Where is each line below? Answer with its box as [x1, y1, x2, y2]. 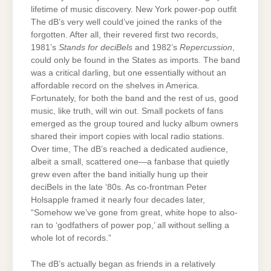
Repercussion [180, 42, 232, 52]
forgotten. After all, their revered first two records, [31, 30, 218, 39]
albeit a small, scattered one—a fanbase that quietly [31, 157, 229, 166]
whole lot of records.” [31, 233, 116, 243]
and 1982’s [132, 42, 180, 52]
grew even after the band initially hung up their [31, 169, 208, 179]
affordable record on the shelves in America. [31, 80, 200, 90]
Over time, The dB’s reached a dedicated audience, [31, 144, 228, 154]
